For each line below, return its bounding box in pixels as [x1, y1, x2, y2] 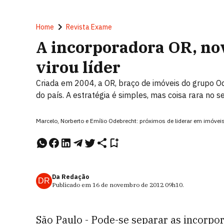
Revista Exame [66, 22, 112, 31]
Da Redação [52, 173, 89, 180]
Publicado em [52, 181, 92, 188]
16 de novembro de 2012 [92, 181, 163, 188]
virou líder [36, 56, 120, 77]
